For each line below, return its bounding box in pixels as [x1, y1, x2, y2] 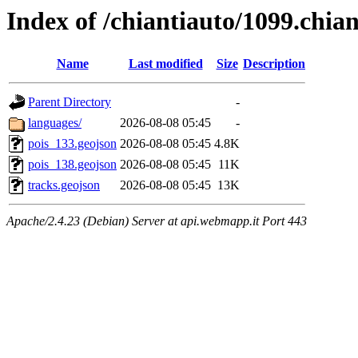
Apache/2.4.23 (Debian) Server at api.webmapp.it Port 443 [6, 214, 307, 229]
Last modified [128, 57, 203, 71]
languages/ [28, 116, 82, 130]
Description [243, 57, 305, 71]
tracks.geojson [28, 178, 100, 193]
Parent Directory [28, 95, 111, 109]
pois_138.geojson [28, 157, 117, 172]
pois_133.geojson [28, 137, 117, 151]
